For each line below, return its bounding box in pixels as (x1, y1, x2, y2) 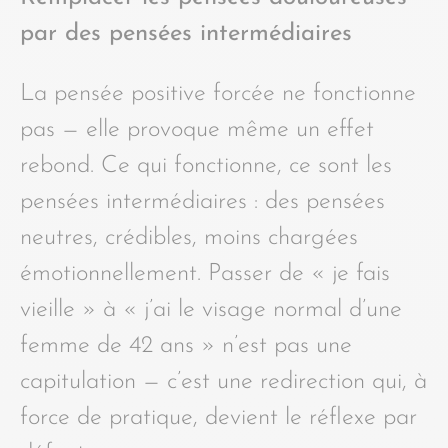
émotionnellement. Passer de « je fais (20, 261, 390, 286)
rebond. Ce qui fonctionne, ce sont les (20, 153, 392, 178)
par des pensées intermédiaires (20, 21, 352, 46)
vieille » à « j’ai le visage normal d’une (20, 297, 402, 322)
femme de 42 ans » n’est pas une (20, 333, 352, 358)
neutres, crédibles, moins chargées (20, 225, 358, 250)
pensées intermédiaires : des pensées (20, 189, 385, 214)
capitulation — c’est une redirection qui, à (20, 369, 427, 394)
